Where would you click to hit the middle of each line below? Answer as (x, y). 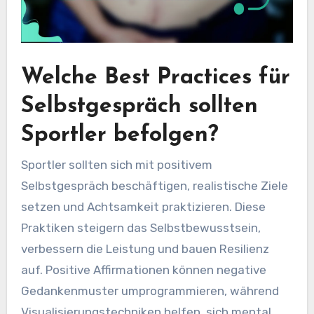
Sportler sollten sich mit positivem (116, 165)
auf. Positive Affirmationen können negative (143, 270)
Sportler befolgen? (120, 135)
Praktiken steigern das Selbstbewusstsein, (141, 228)
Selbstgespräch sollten (139, 106)
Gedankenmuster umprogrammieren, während (150, 291)
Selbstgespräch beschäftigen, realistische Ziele (154, 186)
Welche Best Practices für (155, 77)
